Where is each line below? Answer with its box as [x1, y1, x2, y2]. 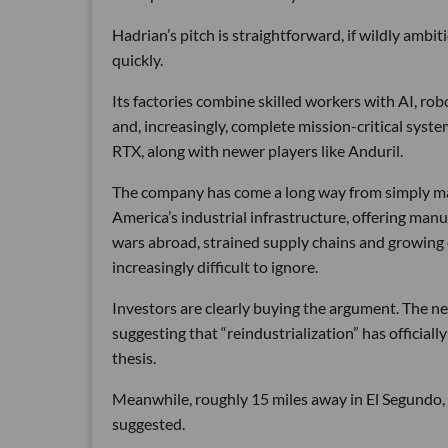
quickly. [112, 49, 163, 69]
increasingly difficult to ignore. [112, 256, 318, 276]
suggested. [112, 413, 185, 433]
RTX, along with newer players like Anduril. [112, 140, 403, 160]
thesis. [112, 347, 156, 367]
